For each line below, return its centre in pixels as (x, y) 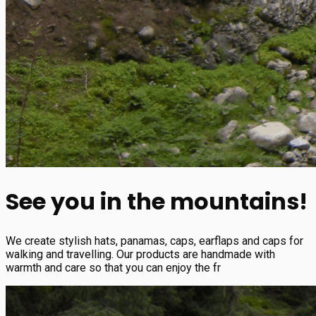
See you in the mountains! (157, 202)
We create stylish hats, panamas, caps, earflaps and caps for (154, 241)
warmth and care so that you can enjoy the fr (113, 267)
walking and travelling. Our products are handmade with (140, 254)
